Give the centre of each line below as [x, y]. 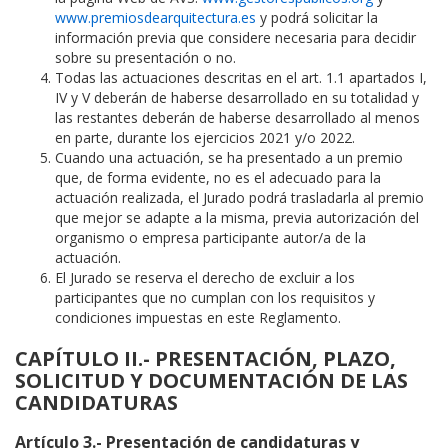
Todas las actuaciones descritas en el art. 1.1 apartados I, [241, 78]
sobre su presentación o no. [145, 58]
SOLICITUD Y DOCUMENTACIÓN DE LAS [211, 381]
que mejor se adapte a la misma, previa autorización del [237, 218]
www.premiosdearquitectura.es [155, 18]
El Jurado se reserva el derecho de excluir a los [205, 278]
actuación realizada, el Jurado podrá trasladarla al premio [239, 198]
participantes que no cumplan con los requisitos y [215, 298]
